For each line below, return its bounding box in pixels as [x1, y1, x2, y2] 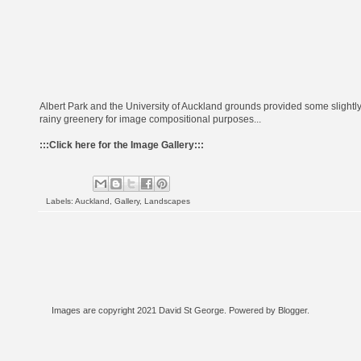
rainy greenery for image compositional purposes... [39, 113, 261, 125]
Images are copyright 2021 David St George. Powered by [52, 305, 278, 315]
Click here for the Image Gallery [49, 139, 194, 151]
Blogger [278, 305, 307, 315]
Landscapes [144, 196, 190, 205]
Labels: [46, 196, 75, 205]
